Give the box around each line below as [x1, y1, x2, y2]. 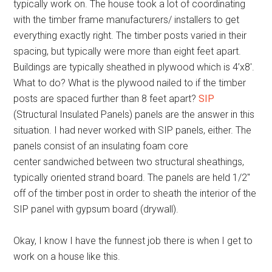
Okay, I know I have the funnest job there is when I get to [13, 235, 253, 247]
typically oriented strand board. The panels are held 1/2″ [13, 172, 251, 184]
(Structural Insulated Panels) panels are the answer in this [13, 109, 255, 121]
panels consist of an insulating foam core [13, 140, 189, 152]
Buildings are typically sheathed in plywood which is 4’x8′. [13, 61, 255, 73]
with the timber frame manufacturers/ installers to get [13, 14, 240, 26]
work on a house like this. [13, 251, 121, 263]
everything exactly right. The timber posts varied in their [13, 30, 247, 42]
